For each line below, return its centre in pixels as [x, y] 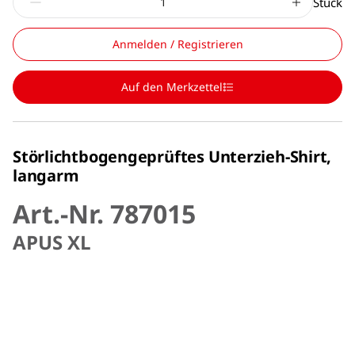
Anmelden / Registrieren [177, 44]
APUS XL [52, 242]
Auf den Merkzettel [172, 86]
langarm [46, 175]
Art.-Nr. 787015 [104, 213]
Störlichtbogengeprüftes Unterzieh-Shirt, [172, 156]
